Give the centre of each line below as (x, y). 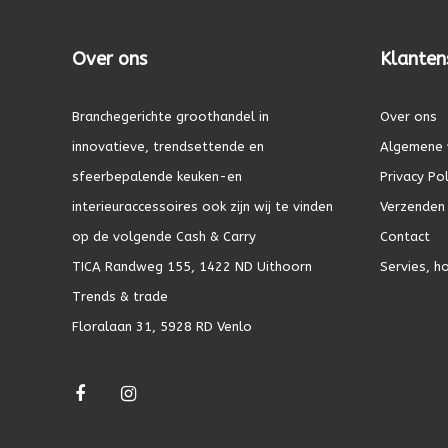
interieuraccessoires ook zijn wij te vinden (202, 206)
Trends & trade (120, 296)
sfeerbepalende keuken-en (157, 176)
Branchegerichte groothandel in (170, 116)
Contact (404, 236)
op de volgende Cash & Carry (164, 236)
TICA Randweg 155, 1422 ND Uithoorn (192, 266)
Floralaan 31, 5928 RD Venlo (162, 326)
